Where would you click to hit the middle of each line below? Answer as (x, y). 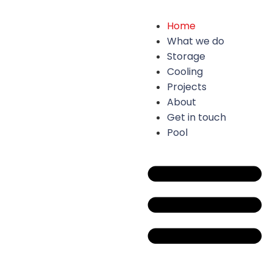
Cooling (185, 72)
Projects (187, 87)
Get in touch (197, 117)
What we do (196, 41)
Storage (186, 56)
